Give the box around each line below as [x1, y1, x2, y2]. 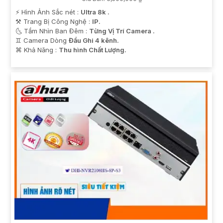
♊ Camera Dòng [15, 36, 69, 45]
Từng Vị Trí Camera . [89, 27, 155, 35]
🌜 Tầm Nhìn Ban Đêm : [15, 27, 89, 35]
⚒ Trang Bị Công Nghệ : [15, 17, 92, 26]
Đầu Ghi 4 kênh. [69, 36, 119, 45]
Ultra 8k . [81, 8, 110, 16]
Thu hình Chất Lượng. [59, 46, 126, 54]
